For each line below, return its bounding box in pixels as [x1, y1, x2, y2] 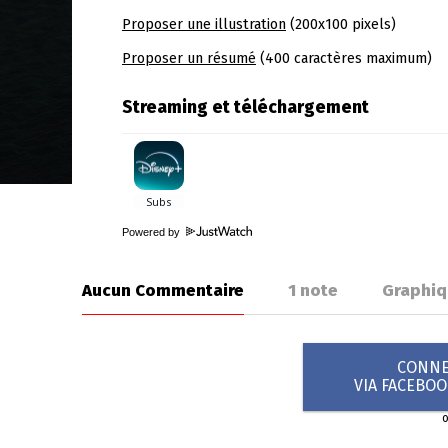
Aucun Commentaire [82, 280, 244, 300]
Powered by [122, 226, 183, 238]
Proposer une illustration [122, 16, 286, 33]
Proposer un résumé [122, 50, 256, 67]
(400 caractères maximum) [256, 50, 432, 67]
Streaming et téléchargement [122, 97, 369, 118]
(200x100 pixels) [286, 16, 396, 33]
